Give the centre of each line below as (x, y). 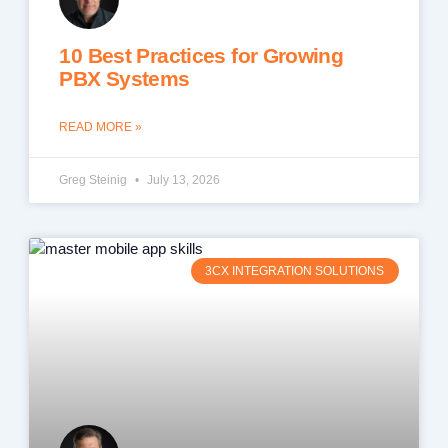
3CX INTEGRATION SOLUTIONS (295, 270)
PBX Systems (124, 78)
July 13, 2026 (182, 179)
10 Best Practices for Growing (201, 55)
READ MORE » (101, 126)
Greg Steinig (95, 179)
